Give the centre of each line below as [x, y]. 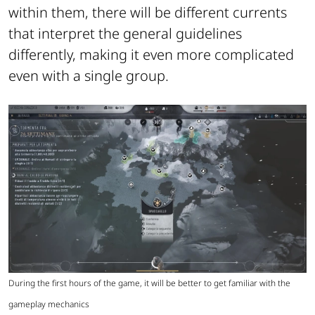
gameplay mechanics [49, 304]
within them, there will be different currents [148, 13]
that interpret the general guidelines [125, 34]
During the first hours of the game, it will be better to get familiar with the [149, 283]
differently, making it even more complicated [151, 55]
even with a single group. [90, 76]
